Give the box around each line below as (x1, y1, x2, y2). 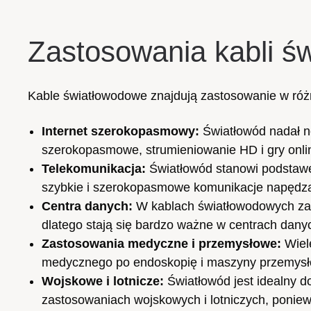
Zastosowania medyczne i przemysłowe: (42, 236, 281, 251)
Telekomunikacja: (42, 161, 146, 176)
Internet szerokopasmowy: (42, 124, 199, 138)
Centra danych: (42, 199, 133, 213)
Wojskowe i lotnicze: (42, 274, 164, 288)
